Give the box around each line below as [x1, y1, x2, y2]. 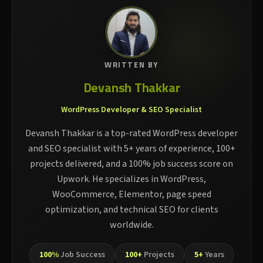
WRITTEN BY [104, 59, 159, 71]
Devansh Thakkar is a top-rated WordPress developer [25, 127, 238, 140]
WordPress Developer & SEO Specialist [61, 104, 202, 116]
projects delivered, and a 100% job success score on [30, 157, 233, 171]
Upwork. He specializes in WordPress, [57, 173, 206, 186]
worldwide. [109, 218, 154, 232]
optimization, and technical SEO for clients [45, 203, 218, 217]
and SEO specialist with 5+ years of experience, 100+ [28, 142, 235, 156]
